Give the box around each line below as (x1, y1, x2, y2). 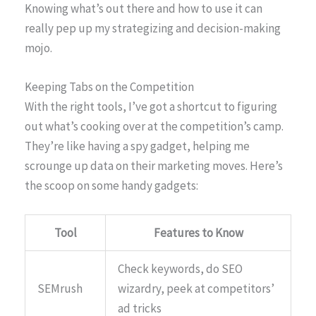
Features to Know (153, 225, 243, 241)
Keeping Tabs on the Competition (25, 79, 194, 95)
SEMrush (37, 281, 83, 297)
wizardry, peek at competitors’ (118, 281, 274, 297)
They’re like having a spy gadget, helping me (25, 138, 250, 154)
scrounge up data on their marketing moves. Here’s (25, 158, 283, 174)
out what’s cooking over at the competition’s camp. (25, 119, 284, 135)
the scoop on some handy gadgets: (25, 178, 198, 194)
